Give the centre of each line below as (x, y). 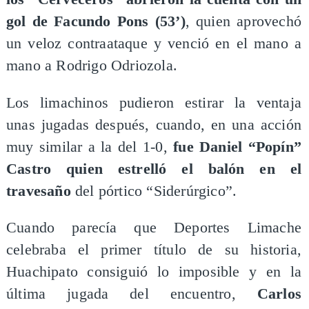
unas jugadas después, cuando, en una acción (154, 124)
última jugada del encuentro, (131, 294)
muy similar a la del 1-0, (90, 147)
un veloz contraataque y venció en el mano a (154, 44)
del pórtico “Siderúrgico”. (154, 191)
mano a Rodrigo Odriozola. (91, 66)
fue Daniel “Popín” (238, 147)
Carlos (279, 294)
